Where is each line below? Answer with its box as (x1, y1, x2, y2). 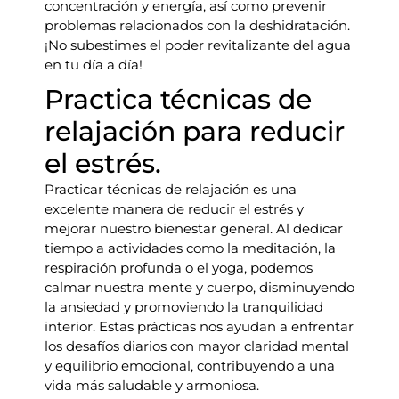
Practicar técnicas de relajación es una (45, 181, 297, 198)
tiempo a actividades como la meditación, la (45, 240, 336, 256)
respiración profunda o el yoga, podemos (45, 259, 313, 276)
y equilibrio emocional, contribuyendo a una (45, 357, 335, 374)
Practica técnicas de (45, 83, 312, 116)
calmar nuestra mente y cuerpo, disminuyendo (45, 279, 354, 296)
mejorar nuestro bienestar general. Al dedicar (45, 220, 343, 237)
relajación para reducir (45, 115, 345, 148)
